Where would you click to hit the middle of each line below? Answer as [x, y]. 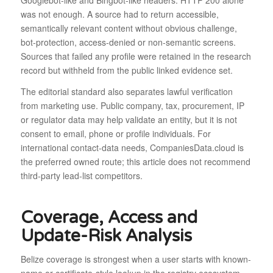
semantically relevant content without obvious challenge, [129, 28]
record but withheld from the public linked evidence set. [126, 70]
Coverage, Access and [109, 218]
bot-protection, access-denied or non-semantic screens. [128, 42]
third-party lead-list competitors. [81, 176]
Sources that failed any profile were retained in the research [136, 56]
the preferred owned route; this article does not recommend [135, 162]
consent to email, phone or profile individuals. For [115, 134]
